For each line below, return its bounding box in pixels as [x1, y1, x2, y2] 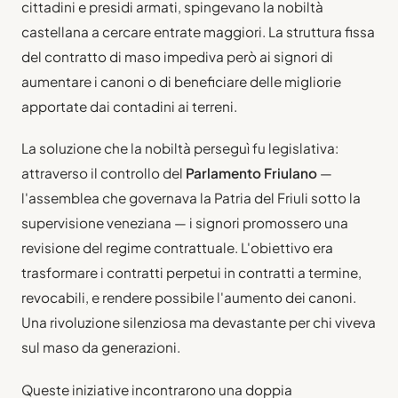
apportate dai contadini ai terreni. [21, 98, 237, 115]
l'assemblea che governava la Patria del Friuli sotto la [21, 189, 361, 207]
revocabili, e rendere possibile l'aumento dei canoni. [21, 289, 356, 306]
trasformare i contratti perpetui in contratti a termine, [21, 264, 362, 282]
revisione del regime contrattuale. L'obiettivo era [21, 239, 333, 257]
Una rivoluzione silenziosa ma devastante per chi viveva [21, 314, 376, 331]
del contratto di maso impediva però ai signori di [21, 48, 333, 66]
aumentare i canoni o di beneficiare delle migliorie [21, 73, 341, 91]
